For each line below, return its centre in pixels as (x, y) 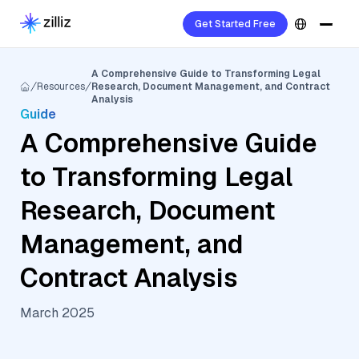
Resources (61, 87)
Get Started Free (235, 24)
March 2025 (57, 313)
